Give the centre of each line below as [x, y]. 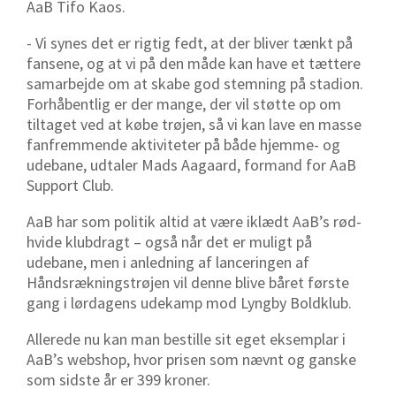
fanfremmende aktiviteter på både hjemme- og [183, 144]
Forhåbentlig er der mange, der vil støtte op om [184, 103]
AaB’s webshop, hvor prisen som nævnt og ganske [191, 359]
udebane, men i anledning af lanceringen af [168, 262]
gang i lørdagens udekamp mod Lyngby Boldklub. [189, 302]
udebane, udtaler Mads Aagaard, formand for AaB [191, 164]
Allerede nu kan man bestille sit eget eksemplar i [186, 339]
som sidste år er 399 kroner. [118, 379]
